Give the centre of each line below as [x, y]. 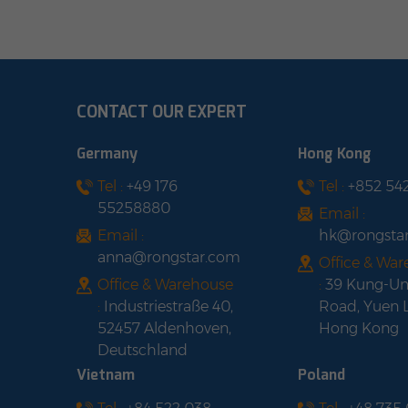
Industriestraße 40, [168, 306]
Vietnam [106, 375]
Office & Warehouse [165, 284]
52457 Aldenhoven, [164, 328]
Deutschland [143, 350]
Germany [107, 153]
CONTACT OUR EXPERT [162, 112]
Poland [322, 375]
